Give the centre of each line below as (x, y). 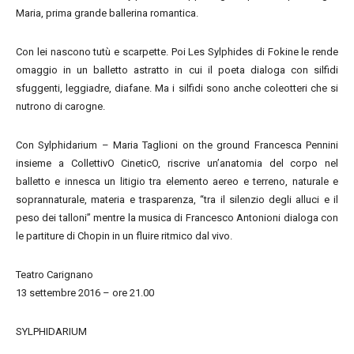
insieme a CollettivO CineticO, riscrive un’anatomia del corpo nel (177, 163)
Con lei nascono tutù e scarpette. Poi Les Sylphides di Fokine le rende (177, 52)
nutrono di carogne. (60, 106)
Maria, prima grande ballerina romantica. (107, 13)
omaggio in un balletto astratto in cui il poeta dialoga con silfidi (177, 70)
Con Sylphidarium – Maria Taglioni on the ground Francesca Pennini (177, 145)
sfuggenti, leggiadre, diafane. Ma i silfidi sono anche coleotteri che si (177, 88)
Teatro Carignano (55, 275)
